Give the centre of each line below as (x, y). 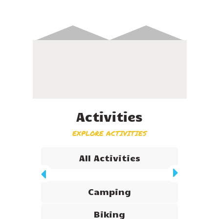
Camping (109, 192)
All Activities (109, 158)
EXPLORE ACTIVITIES (109, 133)
